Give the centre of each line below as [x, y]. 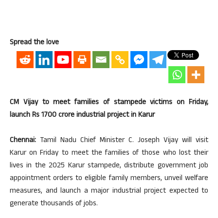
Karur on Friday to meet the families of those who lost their [109, 153]
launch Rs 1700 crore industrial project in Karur [82, 115]
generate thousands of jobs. [54, 204]
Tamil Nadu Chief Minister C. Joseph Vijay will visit [122, 141]
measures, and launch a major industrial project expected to [109, 191]
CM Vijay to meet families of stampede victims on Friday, [109, 103]
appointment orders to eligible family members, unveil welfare [109, 179]
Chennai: [23, 141]
